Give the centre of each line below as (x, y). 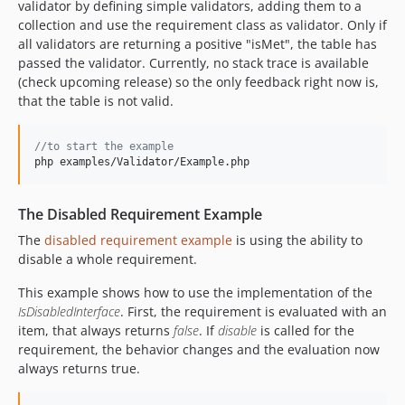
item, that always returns (96, 330)
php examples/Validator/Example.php (142, 162)
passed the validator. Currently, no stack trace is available (193, 63)
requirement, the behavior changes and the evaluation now (199, 349)
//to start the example (104, 146)
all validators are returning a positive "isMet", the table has (198, 44)
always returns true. (79, 368)
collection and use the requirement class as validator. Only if (202, 25)
